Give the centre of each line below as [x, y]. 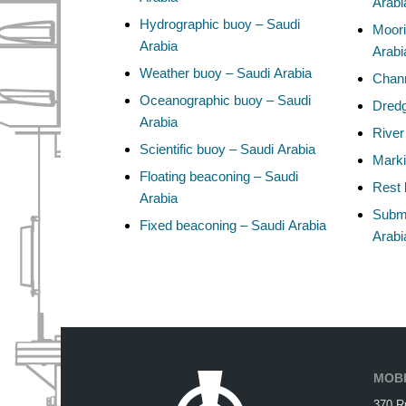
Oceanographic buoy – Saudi [225, 100]
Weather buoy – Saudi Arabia [226, 72]
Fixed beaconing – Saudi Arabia [233, 225]
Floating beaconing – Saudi [219, 176]
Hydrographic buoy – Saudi [220, 24]
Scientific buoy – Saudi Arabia [227, 149]
